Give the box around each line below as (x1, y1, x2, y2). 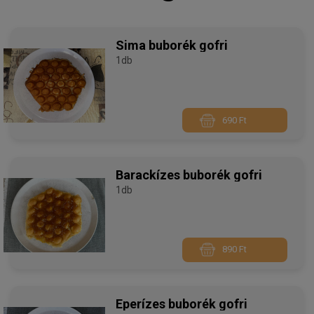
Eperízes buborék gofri (116, 296, 247, 311)
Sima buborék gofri (116, 38, 228, 53)
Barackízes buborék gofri (116, 167, 262, 182)
